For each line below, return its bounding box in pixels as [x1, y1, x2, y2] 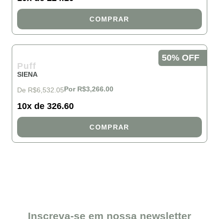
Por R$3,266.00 [64, 85, 113, 93]
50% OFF [162, 53, 199, 63]
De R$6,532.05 [17, 86, 64, 94]
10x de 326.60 [17, 101, 74, 111]
